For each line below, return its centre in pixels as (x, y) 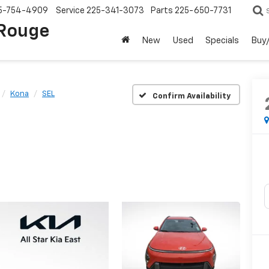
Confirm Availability (191, 96)
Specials (222, 41)
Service (70, 11)
